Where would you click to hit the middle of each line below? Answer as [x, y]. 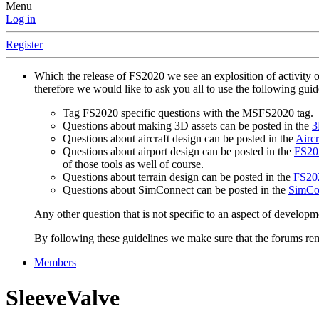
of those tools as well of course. [133, 164]
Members [55, 263]
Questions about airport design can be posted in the [178, 152]
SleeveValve [63, 297]
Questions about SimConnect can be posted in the [176, 190]
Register [24, 45]
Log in [21, 19]
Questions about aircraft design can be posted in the [179, 139]
